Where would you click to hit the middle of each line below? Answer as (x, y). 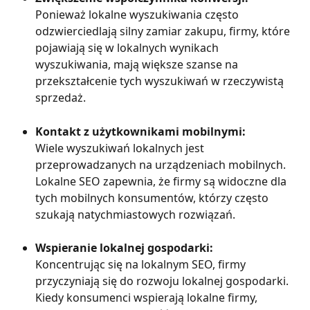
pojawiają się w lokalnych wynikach (128, 48)
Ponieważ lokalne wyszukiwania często (138, 15)
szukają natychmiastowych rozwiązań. (135, 214)
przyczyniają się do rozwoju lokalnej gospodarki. (163, 281)
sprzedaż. (61, 98)
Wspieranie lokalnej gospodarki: (124, 247)
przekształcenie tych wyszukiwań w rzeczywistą (161, 81)
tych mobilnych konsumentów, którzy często (153, 198)
